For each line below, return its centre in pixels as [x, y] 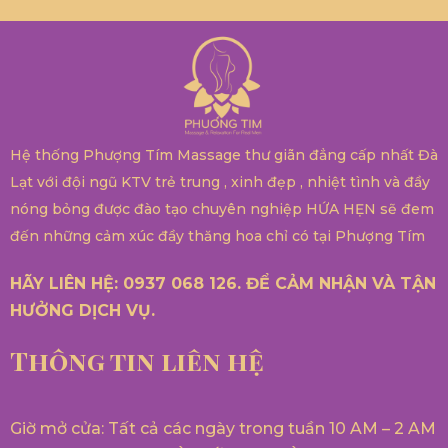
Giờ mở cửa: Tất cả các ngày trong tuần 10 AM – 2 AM [223, 428]
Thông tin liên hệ [137, 360]
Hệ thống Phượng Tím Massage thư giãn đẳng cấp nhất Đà [224, 154]
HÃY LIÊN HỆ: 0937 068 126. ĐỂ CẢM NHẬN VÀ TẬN [223, 283]
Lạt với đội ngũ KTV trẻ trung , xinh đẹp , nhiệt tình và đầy [220, 181]
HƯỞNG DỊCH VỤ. [82, 310]
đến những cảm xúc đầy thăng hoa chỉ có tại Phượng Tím [217, 235]
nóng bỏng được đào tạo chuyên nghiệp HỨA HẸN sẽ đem [222, 208]
